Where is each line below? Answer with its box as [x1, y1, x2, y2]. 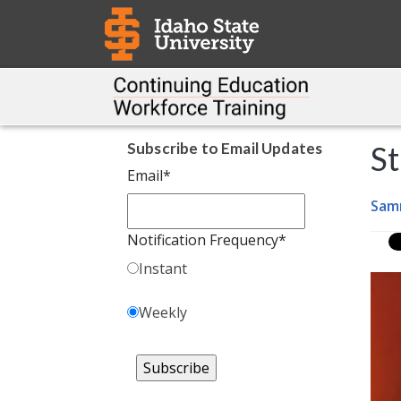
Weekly [139, 303, 187, 323]
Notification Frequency [127, 230, 278, 251]
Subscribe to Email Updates [127, 139, 323, 158]
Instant [139, 259, 187, 279]
